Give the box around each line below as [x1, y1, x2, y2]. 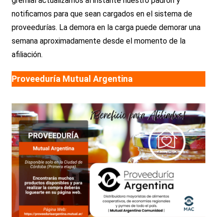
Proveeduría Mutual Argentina [11, 74, 133, 84]
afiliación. [11, 50, 43, 60]
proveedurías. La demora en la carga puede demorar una [11, 23, 201, 32]
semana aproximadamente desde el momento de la [11, 36, 186, 46]
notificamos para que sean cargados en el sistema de [11, 9, 192, 19]
